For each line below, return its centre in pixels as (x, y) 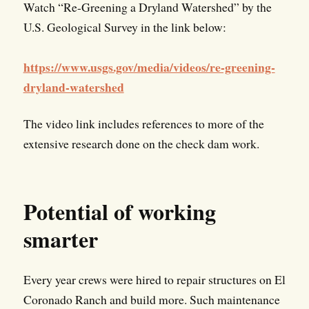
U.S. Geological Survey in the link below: (124, 27)
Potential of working (119, 212)
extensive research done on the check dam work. (141, 144)
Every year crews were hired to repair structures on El (154, 280)
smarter (60, 239)
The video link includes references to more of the (143, 124)
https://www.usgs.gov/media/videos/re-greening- (149, 67)
